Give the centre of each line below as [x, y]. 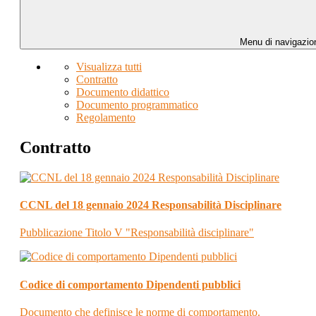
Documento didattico [123, 92]
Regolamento [106, 118]
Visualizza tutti [109, 67]
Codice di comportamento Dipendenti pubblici [130, 284]
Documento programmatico [137, 105]
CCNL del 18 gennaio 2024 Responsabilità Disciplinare [151, 205]
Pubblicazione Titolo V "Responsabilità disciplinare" [137, 233]
